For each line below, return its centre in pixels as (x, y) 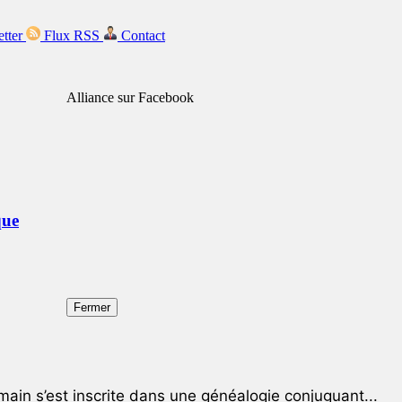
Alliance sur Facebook (130, 97)
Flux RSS (72, 35)
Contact (143, 35)
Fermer (92, 307)
